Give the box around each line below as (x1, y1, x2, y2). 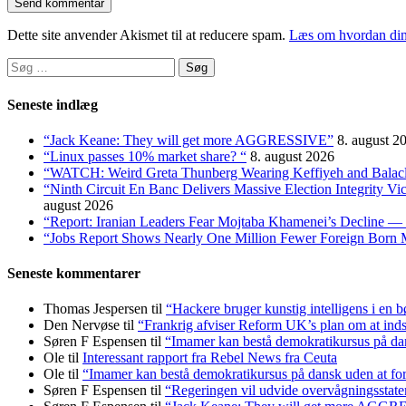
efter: (6, 73, 35, 90)
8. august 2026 (250, 148, 334, 164)
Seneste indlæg (7, 96, 98, 112)
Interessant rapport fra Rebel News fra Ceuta (82, 350, 337, 366)
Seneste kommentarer (7, 266, 140, 282)
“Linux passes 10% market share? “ (43, 148, 246, 164)
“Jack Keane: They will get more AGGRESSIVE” (43, 131, 333, 148)
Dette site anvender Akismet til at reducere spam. (7, 27, 289, 43)
